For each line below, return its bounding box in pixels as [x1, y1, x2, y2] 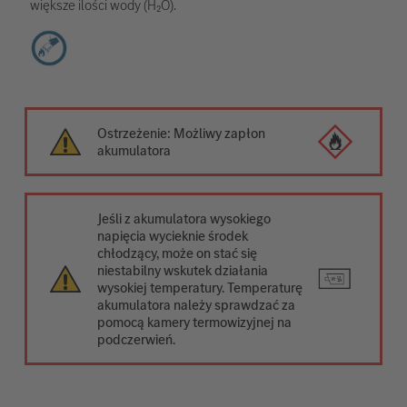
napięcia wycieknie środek [97, 226, 249, 246]
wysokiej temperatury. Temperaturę [97, 278, 303, 298]
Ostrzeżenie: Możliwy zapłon [97, 124, 266, 144]
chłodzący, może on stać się [97, 243, 258, 263]
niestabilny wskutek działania [97, 261, 269, 281]
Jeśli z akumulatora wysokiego [97, 209, 272, 229]
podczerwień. [97, 330, 176, 350]
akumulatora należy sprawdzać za [97, 295, 296, 315]
